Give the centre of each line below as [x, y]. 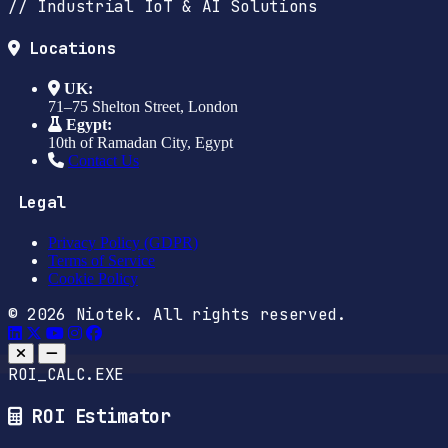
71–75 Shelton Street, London [143, 107]
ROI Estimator [101, 416]
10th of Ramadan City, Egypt [140, 143]
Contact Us [103, 161]
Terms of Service [101, 260]
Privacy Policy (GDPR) [123, 242]
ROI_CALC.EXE [66, 374]
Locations [68, 49]
